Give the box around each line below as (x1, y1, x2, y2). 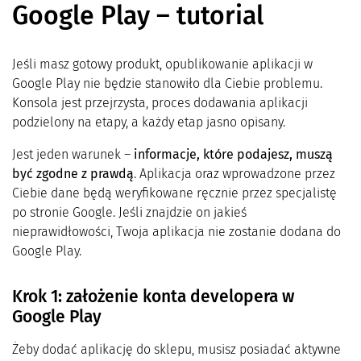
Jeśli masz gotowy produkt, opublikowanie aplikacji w (12, 56, 313, 73)
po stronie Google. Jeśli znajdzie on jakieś (12, 205, 247, 221)
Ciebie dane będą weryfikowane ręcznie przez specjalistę (12, 185, 337, 201)
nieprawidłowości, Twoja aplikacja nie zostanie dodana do (12, 224, 341, 240)
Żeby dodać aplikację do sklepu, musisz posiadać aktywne (12, 342, 341, 358)
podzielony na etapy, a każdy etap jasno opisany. (12, 114, 285, 131)
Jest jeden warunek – (12, 147, 134, 163)
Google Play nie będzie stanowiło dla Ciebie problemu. (12, 76, 322, 92)
